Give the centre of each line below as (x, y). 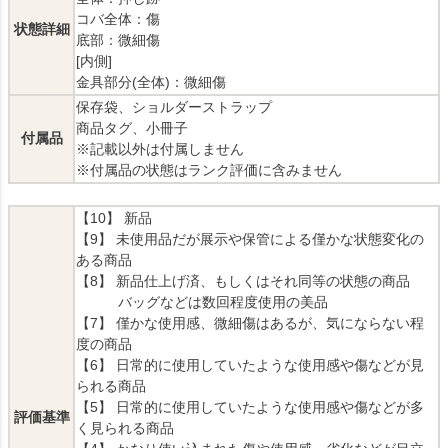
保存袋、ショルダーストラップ (174, 107)
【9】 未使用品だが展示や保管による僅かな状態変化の (250, 239)
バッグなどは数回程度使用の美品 (202, 302)
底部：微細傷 (118, 40)
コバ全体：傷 (118, 19)
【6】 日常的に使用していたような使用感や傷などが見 (250, 365)
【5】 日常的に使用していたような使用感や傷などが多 (250, 407)
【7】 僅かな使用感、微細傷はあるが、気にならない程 (250, 323)
